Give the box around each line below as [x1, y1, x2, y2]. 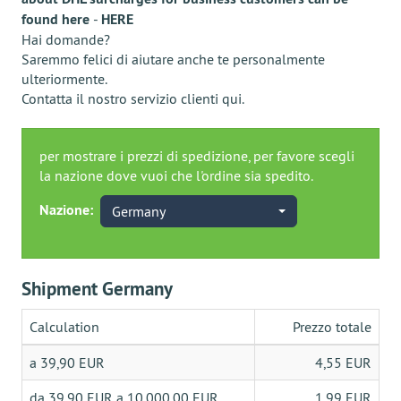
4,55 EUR [315, 354, 371, 371]
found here [21, 10, 93, 29]
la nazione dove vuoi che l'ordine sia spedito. [39, 166, 313, 184]
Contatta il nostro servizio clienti [21, 90, 222, 107]
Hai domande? [21, 30, 110, 48]
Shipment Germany [21, 277, 173, 301]
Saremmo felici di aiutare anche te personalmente [21, 50, 325, 68]
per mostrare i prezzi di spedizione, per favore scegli [39, 147, 354, 165]
